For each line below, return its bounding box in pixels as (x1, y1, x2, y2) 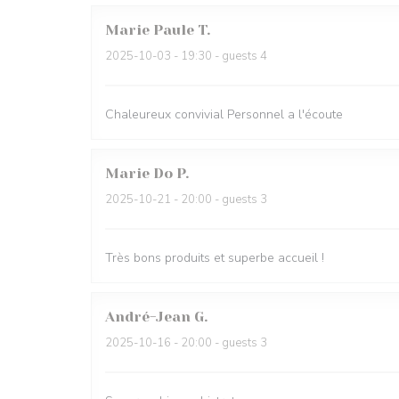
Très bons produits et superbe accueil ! (105, 249, 324, 266)
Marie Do (105, 165, 173, 182)
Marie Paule (105, 21, 194, 38)
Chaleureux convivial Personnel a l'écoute (105, 106, 343, 123)
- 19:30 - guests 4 (171, 48, 267, 64)
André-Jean (105, 308, 191, 325)
